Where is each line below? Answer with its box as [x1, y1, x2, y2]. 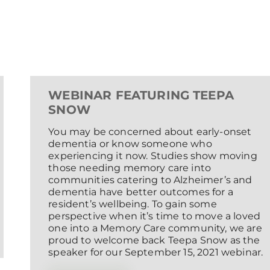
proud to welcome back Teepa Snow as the [48, 234, 260, 246]
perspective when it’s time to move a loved [48, 210, 261, 222]
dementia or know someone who [48, 138, 212, 150]
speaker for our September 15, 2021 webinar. [48, 246, 263, 259]
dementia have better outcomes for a [48, 186, 233, 198]
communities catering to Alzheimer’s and [48, 174, 253, 186]
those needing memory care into [48, 162, 212, 174]
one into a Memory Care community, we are [48, 222, 262, 234]
